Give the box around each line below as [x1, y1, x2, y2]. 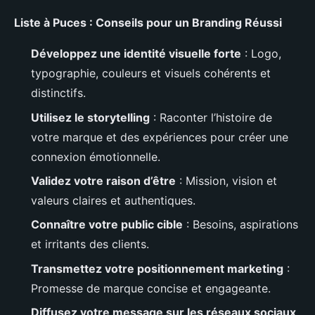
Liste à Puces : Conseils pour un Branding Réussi [14, 15, 282, 30]
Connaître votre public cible [31, 217, 183, 232]
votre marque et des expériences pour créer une [31, 129, 288, 144]
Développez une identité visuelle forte [31, 46, 241, 61]
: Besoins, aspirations [183, 217, 298, 232]
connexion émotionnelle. [31, 149, 160, 164]
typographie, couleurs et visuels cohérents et [31, 66, 271, 81]
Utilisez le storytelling [31, 110, 150, 124]
